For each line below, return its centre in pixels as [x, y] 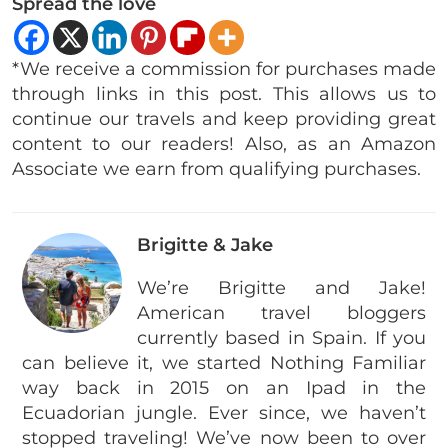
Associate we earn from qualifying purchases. [216, 169]
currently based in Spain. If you [281, 338]
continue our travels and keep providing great [224, 119]
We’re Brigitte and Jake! [281, 288]
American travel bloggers [281, 313]
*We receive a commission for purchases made [224, 69]
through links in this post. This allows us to [224, 94]
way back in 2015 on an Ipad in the [224, 388]
